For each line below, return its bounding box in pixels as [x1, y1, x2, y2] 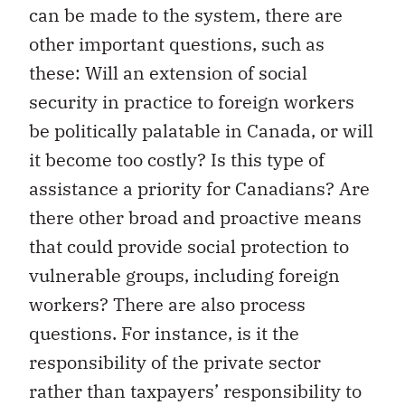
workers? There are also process [29, 292, 306, 317]
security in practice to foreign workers [29, 89, 354, 115]
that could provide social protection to [29, 234, 349, 259]
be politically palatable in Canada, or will [29, 118, 373, 144]
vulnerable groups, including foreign [29, 263, 340, 288]
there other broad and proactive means [29, 205, 362, 231]
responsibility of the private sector [29, 350, 321, 375]
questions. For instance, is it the [29, 321, 299, 346]
